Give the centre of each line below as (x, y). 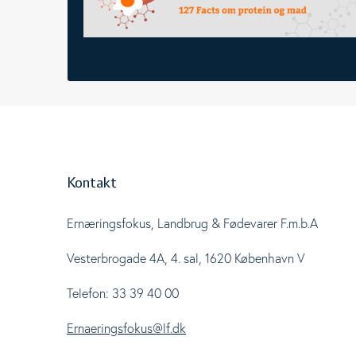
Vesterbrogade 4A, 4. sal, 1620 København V (186, 258)
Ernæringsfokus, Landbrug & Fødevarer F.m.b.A (192, 223)
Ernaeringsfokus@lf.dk (126, 328)
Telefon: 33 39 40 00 (123, 293)
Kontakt (92, 184)
